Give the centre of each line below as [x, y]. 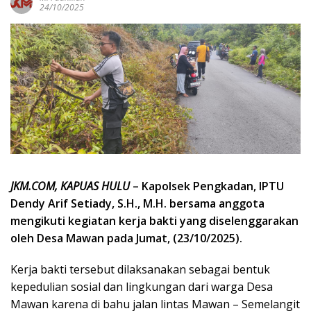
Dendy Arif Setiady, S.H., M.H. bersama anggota [137, 204]
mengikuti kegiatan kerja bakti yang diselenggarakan [154, 221]
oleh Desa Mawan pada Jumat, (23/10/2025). [126, 238]
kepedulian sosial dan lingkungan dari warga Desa [142, 287]
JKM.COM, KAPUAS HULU [70, 186]
